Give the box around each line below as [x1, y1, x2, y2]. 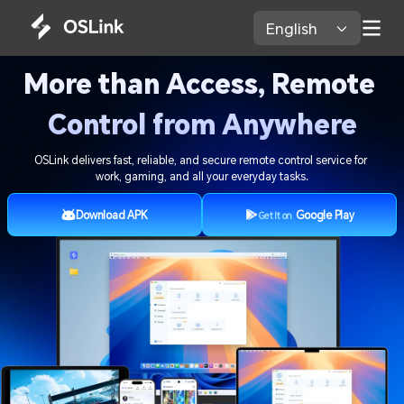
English [266, 17, 322, 39]
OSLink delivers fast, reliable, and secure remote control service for [33, 152, 367, 168]
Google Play [296, 207, 354, 223]
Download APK [76, 207, 148, 223]
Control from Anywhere [47, 106, 357, 142]
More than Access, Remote [23, 66, 375, 102]
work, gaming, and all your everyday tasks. [95, 169, 308, 184]
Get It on [259, 210, 293, 223]
